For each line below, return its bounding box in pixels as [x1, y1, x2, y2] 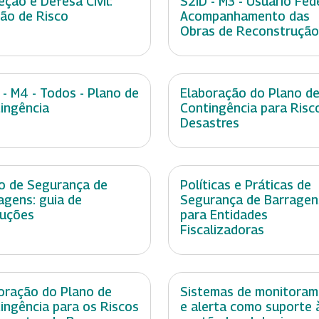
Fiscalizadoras [180, 222, 264, 238]
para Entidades [180, 207, 268, 223]
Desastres [180, 115, 239, 131]
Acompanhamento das [180, 9, 310, 24]
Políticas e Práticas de [180, 177, 311, 193]
